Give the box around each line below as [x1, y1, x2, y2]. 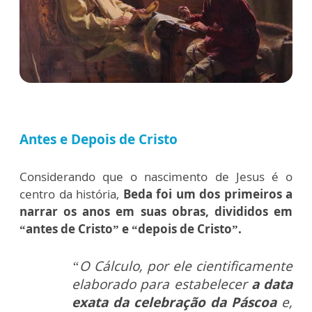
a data [247, 275, 292, 294]
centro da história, [19, 186, 123, 203]
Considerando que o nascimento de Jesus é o [19, 169, 292, 185]
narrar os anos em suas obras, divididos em [19, 203, 292, 220]
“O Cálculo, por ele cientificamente [72, 257, 292, 276]
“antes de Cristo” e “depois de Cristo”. [19, 221, 242, 237]
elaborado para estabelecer [72, 275, 247, 294]
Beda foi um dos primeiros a [123, 186, 292, 203]
